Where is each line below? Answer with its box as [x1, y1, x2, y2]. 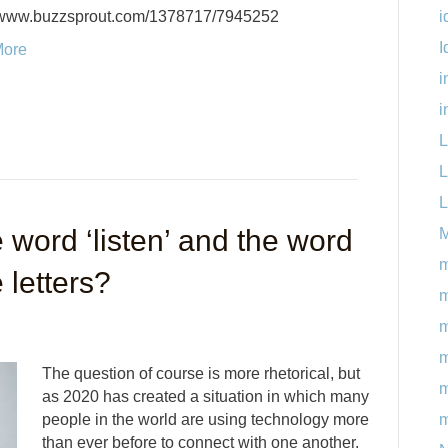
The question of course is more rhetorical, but [42, 365, 360, 383]
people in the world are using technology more [42, 411, 369, 429]
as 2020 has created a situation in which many [42, 388, 369, 406]
